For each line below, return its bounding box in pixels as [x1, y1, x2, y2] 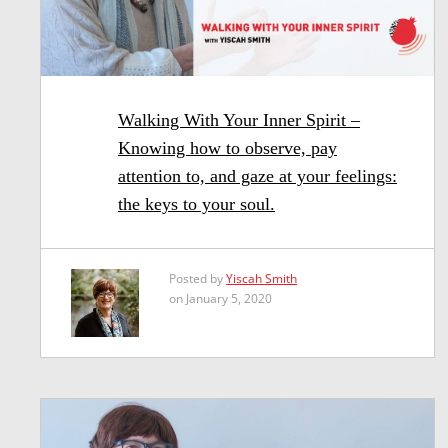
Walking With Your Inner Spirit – [118, 110, 360, 131]
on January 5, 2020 [169, 290, 273, 308]
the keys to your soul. [118, 194, 275, 215]
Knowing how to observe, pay [118, 138, 337, 159]
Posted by [169, 270, 227, 288]
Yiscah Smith [226, 270, 298, 288]
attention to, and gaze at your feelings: [118, 166, 397, 187]
